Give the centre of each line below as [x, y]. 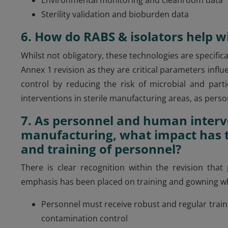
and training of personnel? [101, 149]
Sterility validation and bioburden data [115, 14]
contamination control [85, 218]
